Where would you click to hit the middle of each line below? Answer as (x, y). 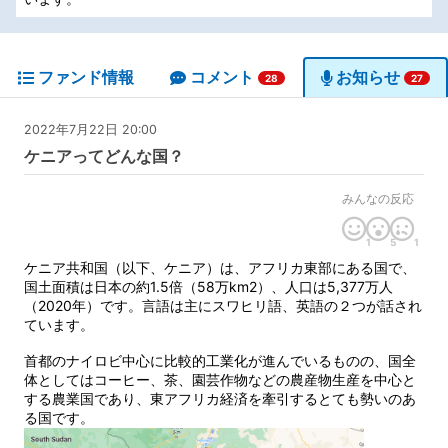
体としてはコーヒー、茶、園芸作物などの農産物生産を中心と (220, 379)
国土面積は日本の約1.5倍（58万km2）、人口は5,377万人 (208, 286)
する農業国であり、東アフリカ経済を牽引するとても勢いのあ (220, 398)
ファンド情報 (86, 76)
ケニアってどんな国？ (104, 155)
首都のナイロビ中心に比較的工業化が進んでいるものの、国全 (220, 360)
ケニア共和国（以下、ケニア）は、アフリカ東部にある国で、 (220, 267)
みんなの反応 (378, 198)
